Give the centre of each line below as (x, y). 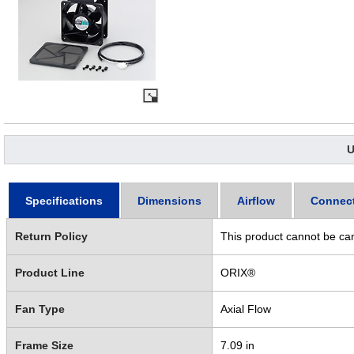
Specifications (64, 200)
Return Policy (51, 236)
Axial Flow (245, 309)
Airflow (256, 200)
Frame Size (44, 345)
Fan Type (40, 309)
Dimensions (170, 200)
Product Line (49, 272)
